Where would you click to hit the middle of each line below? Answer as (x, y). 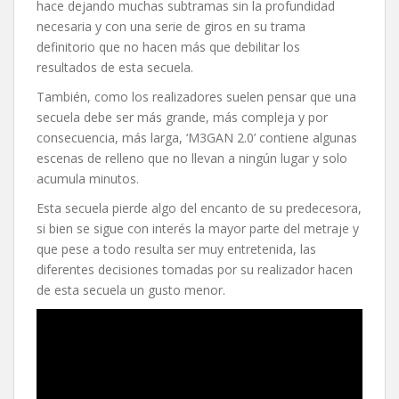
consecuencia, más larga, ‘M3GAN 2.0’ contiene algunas (197, 137)
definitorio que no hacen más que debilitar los (168, 46)
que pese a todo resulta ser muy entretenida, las (176, 248)
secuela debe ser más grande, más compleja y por (182, 117)
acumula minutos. (88, 178)
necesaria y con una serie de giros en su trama (171, 26)
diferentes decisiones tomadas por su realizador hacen (195, 269)
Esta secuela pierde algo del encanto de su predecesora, (199, 208)
